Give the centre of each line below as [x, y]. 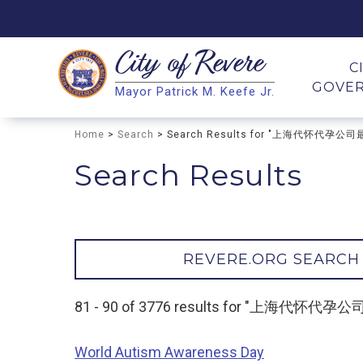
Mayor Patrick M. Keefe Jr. [195, 92]
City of [155, 66]
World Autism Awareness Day [169, 352]
